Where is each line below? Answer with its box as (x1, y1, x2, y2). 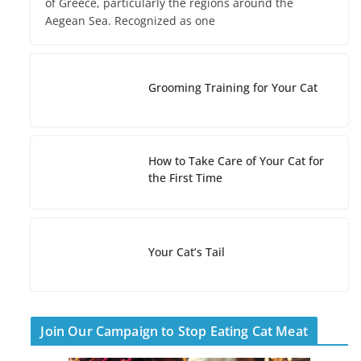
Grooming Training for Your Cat (148, 79, 318, 95)
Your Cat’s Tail (148, 243, 226, 259)
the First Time (148, 170, 223, 186)
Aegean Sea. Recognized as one (45, 13, 216, 29)
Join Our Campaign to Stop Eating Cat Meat (40, 322, 308, 341)
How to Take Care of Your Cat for (148, 153, 325, 169)
